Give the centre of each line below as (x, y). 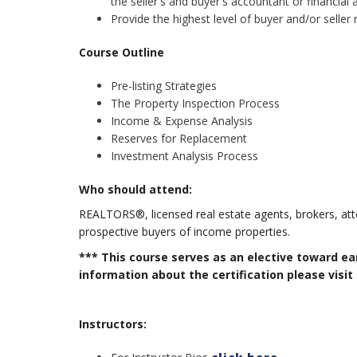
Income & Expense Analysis (181, 121)
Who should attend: (135, 190)
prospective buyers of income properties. (184, 232)
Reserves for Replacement (178, 139)
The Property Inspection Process (195, 104)
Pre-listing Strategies (163, 86)
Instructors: (112, 324)
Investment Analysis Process (184, 156)
